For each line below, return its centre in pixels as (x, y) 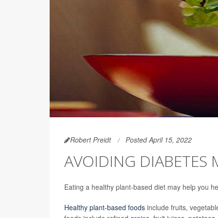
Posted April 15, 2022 (159, 139)
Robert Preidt (91, 139)
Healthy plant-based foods (105, 207)
